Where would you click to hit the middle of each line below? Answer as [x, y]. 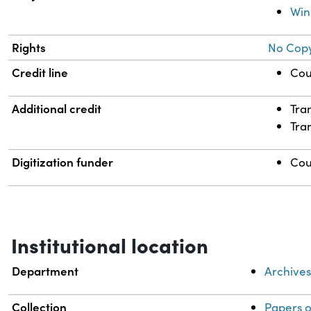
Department [45, 271]
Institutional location [110, 245]
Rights [29, 48]
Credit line [40, 73]
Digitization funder [63, 162]
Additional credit [57, 109]
